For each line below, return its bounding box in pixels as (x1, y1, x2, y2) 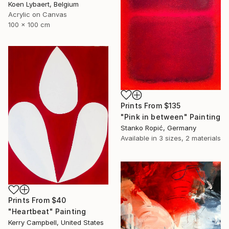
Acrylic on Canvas (8, 10, 67, 18)
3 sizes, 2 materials (159, 133, 221, 142)
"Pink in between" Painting (121, 112, 221, 121)
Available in (121, 133, 159, 142)
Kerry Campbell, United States (8, 218, 104, 227)
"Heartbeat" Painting (8, 207, 86, 216)
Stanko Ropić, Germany (121, 123, 196, 132)
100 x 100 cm (8, 20, 50, 29)
